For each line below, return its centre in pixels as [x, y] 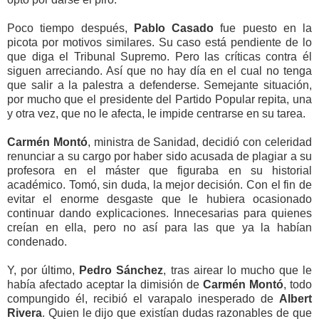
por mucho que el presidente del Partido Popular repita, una [159, 99]
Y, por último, [43, 270]
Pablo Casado [173, 28]
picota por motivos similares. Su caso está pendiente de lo [159, 42]
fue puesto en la [263, 28]
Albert [296, 298]
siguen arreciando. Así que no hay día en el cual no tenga [159, 70]
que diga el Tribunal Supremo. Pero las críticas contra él [159, 56]
